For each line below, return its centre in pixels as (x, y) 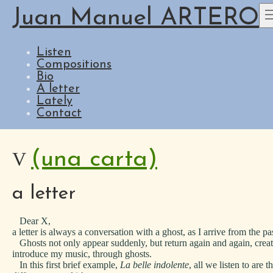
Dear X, (31, 221)
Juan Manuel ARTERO (136, 18)
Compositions (74, 65)
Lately (55, 101)
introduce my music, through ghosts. (82, 254)
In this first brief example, (66, 265)
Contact (59, 113)
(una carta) (94, 160)
